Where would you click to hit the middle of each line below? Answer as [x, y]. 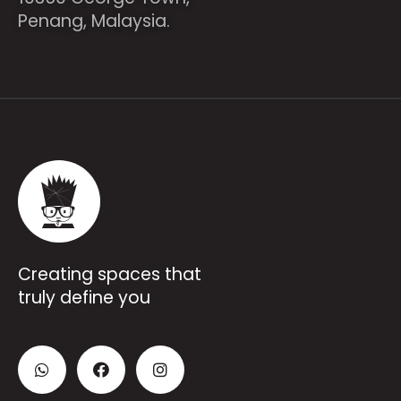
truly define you [84, 298]
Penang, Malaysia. [94, 21]
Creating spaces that [110, 274]
